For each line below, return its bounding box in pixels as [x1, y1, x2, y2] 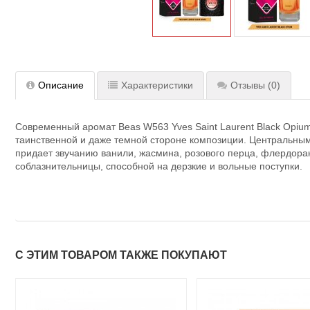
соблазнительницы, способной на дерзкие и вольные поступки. [15, 161, 302, 172]
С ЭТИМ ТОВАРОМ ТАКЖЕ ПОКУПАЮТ [15, 249, 227, 262]
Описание [38, 80, 84, 91]
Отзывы [230, 80, 265, 91]
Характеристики [121, 80, 193, 91]
